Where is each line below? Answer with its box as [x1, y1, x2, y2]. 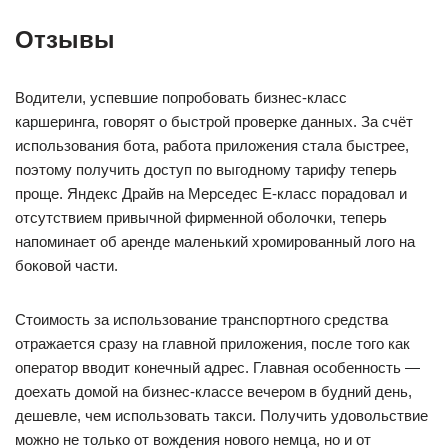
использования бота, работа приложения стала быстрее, [15, 137, 409, 154]
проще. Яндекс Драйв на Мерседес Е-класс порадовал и [15, 185, 407, 202]
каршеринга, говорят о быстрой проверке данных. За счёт [15, 113, 413, 130]
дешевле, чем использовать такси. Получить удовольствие [15, 407, 428, 424]
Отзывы [15, 26, 115, 53]
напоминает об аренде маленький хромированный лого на [15, 233, 415, 250]
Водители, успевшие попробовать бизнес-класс [15, 89, 347, 106]
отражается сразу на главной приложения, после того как [15, 335, 410, 352]
